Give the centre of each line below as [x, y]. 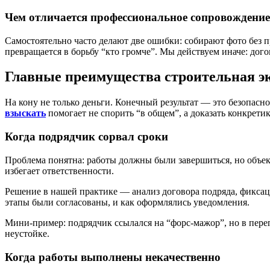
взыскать [25, 113]
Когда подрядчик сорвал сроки [86, 137]
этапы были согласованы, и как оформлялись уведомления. [127, 202]
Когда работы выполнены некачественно [113, 257]
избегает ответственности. [59, 171]
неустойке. [27, 233]
